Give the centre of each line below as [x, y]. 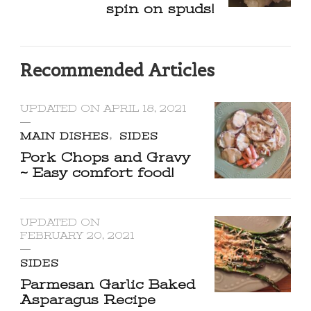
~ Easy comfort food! [97, 173]
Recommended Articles [117, 70]
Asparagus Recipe [88, 300]
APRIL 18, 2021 [145, 108]
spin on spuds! [160, 9]
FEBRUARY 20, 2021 [77, 235]
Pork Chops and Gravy [105, 157]
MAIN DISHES [65, 136]
